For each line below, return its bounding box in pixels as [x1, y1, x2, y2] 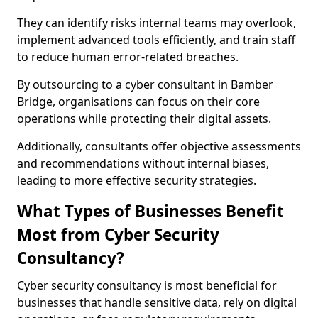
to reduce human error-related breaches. [17, 49, 238, 65]
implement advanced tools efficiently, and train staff [17, 32, 295, 48]
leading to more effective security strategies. [17, 172, 256, 188]
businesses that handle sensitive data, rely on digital [17, 295, 297, 310]
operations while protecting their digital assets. [17, 111, 271, 126]
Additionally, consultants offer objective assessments [17, 138, 301, 154]
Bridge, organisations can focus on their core [17, 94, 260, 109]
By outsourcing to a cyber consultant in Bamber [17, 77, 273, 92]
